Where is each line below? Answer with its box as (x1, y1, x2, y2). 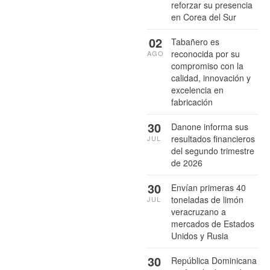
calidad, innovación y (171, 71, 251, 84)
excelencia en (171, 83, 224, 96)
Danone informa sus (171, 120, 248, 133)
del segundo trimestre (171, 144, 254, 157)
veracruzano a (171, 205, 226, 218)
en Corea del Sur (171, 10, 236, 23)
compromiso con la (171, 59, 243, 72)
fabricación (171, 95, 213, 108)
